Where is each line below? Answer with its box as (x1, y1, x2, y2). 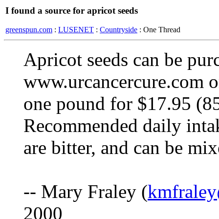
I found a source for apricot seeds (5, 5, 138, 16)
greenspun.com (5, 25, 52, 34)
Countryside (100, 25, 137, 34)
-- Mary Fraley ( (23, 181, 148, 202)
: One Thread (137, 25, 180, 34)
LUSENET (58, 25, 94, 34)
